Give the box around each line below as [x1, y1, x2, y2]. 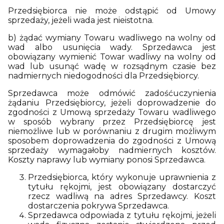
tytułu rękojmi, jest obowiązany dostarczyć [28, 182, 216, 191]
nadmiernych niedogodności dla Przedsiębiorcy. [8, 71, 199, 80]
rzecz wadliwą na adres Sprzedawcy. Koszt [28, 191, 216, 201]
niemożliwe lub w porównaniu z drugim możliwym [8, 126, 216, 136]
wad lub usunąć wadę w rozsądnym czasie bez [8, 61, 216, 71]
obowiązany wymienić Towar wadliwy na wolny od [8, 52, 216, 61]
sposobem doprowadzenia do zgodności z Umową [8, 136, 216, 145]
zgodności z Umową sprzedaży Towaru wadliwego [8, 107, 216, 117]
